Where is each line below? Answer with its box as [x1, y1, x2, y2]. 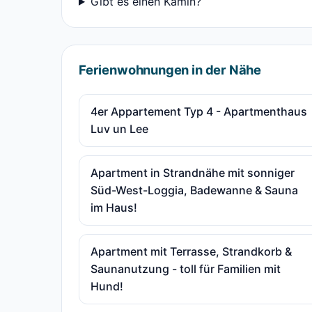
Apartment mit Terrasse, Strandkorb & [91, 244, 292, 258]
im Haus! [91, 201, 137, 214]
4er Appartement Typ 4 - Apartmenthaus [91, 104, 307, 118]
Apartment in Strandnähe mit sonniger [91, 166, 295, 180]
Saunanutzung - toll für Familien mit [91, 262, 281, 276]
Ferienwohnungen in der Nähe [79, 62, 262, 77]
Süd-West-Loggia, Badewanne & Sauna [91, 183, 298, 197]
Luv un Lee [91, 122, 148, 136]
